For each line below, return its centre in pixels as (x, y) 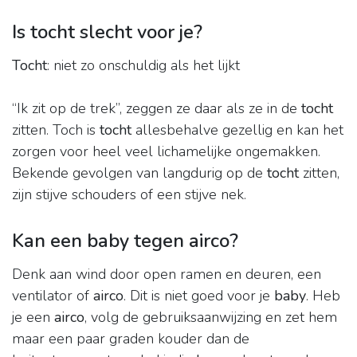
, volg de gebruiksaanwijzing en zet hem (211, 318)
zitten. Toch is (56, 130)
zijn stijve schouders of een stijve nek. (129, 195)
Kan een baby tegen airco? (125, 241)
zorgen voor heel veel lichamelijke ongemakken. (166, 152)
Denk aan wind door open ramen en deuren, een (167, 275)
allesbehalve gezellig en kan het (237, 130)
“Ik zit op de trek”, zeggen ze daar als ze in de (157, 109)
